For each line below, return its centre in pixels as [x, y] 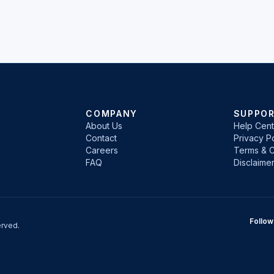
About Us [104, 126]
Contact [102, 138]
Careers [102, 150]
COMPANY [112, 113]
